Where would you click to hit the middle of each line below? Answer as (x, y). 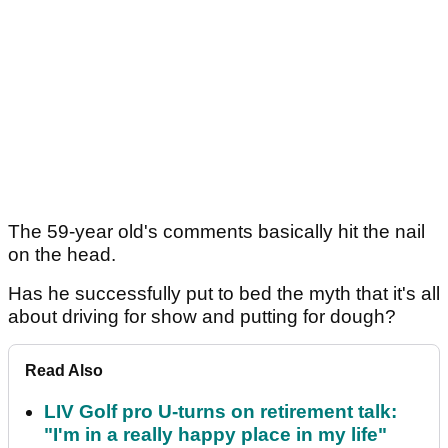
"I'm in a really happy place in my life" (215, 435)
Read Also (64, 371)
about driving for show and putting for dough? (202, 317)
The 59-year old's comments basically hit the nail (216, 232)
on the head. (64, 255)
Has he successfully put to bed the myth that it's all (224, 294)
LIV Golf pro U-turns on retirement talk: (220, 412)
